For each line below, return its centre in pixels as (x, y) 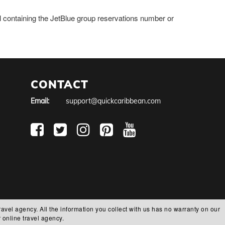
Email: (40, 101)
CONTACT (60, 84)
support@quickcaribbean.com (113, 101)
